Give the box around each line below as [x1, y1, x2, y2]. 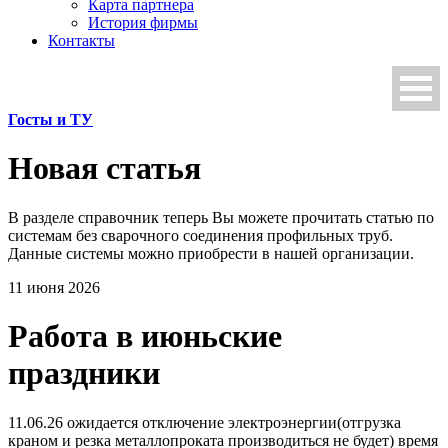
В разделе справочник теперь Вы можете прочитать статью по [8, 208, 434, 226]
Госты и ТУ [8, 111, 93, 128]
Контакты [48, 32, 115, 49]
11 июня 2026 [8, 278, 100, 296]
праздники [8, 355, 160, 392]
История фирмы [88, 14, 198, 31]
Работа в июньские [8, 318, 282, 355]
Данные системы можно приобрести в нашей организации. [8, 244, 414, 262]
